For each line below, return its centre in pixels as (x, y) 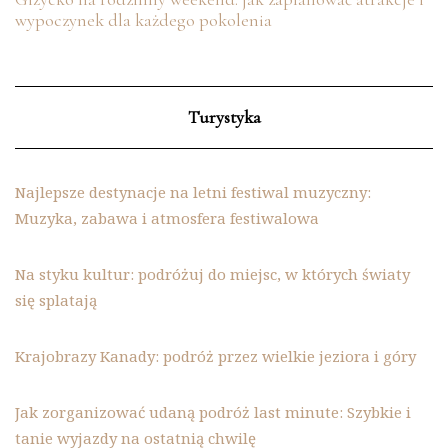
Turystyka (224, 116)
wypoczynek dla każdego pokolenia (143, 19)
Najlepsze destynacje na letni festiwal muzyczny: (193, 191)
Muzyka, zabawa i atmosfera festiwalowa (167, 217)
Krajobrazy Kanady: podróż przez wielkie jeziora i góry (215, 355)
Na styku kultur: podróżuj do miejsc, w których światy (212, 273)
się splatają (56, 299)
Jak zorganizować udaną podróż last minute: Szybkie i (213, 411)
